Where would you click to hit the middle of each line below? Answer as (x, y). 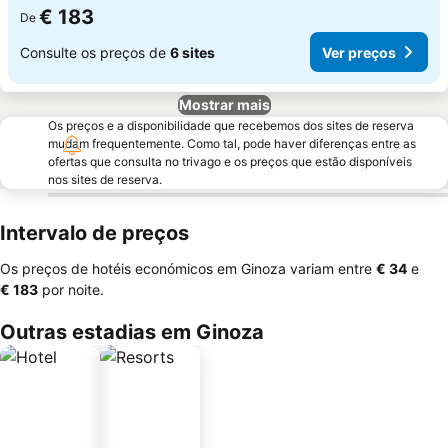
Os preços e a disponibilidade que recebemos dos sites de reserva (231, 125)
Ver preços (359, 52)
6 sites (192, 52)
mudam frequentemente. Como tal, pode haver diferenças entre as (232, 143)
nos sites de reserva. (105, 179)
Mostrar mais (224, 104)
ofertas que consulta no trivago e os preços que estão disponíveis (230, 161)
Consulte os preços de (95, 52)
